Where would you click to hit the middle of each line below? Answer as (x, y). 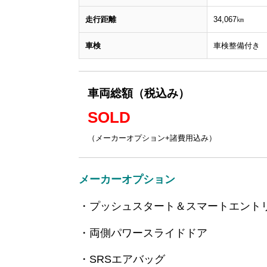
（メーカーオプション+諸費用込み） (152, 138)
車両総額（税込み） (139, 93)
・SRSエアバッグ (122, 260)
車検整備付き (237, 46)
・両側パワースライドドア (143, 233)
